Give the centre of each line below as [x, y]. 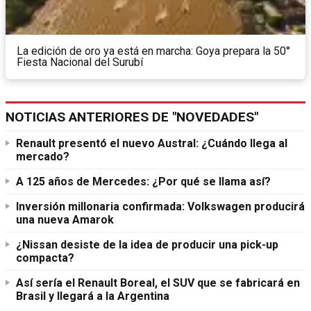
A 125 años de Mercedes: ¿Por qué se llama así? [143, 182]
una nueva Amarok [65, 220]
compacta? [45, 258]
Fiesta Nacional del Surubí [80, 62]
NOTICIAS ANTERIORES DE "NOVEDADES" [132, 117]
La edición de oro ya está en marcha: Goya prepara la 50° [153, 51]
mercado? [43, 157]
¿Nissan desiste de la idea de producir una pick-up [147, 245]
